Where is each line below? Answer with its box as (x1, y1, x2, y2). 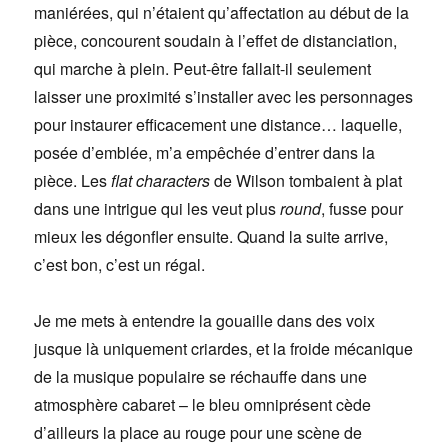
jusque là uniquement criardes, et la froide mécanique (34, 336, 414, 360)
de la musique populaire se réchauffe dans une (34, 364, 368, 388)
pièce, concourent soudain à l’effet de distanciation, (34, 28, 398, 52)
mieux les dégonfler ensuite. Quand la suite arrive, (34, 224, 389, 248)
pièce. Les (34, 168, 112, 192)
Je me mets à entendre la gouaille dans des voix (34, 308, 376, 332)
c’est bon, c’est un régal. (34, 252, 206, 276)
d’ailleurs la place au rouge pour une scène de (34, 420, 363, 444)
